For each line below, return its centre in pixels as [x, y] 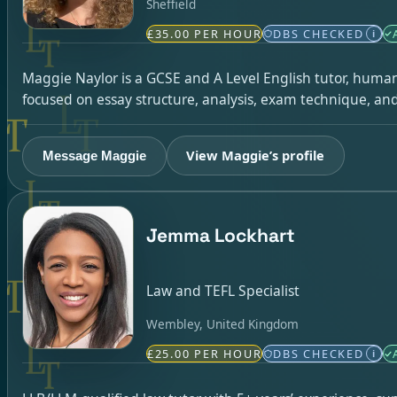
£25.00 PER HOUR [204, 354]
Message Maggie [94, 156]
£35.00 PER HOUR [204, 34]
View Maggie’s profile [256, 155]
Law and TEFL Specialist [222, 291]
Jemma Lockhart [220, 236]
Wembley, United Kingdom [222, 323]
